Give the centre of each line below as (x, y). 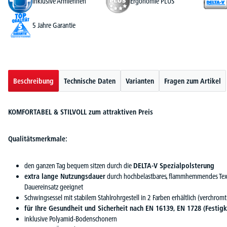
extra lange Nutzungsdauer (65, 176)
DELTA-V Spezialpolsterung (174, 166)
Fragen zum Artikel (193, 81)
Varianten (140, 81)
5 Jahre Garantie (54, 25)
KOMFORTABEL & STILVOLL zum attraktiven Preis (81, 112)
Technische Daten (90, 81)
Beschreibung (33, 81)
